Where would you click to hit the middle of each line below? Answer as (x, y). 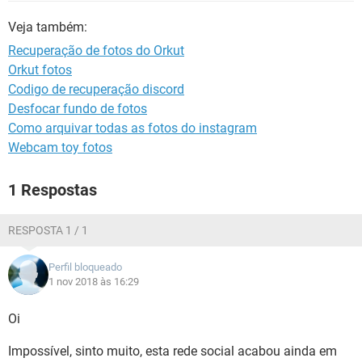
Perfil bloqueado (85, 267)
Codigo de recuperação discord (96, 89)
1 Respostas (53, 190)
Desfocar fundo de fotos (78, 109)
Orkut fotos (40, 70)
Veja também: (48, 27)
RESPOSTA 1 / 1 (48, 230)
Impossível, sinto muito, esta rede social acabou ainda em (173, 351)
